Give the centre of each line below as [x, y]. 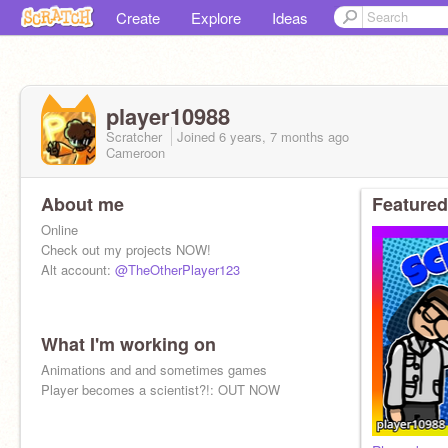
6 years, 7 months [271, 136]
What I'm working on [128, 344]
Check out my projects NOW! [126, 249]
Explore [216, 17]
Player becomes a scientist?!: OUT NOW [160, 389]
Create [138, 17]
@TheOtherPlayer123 [177, 269]
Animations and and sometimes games [154, 369]
